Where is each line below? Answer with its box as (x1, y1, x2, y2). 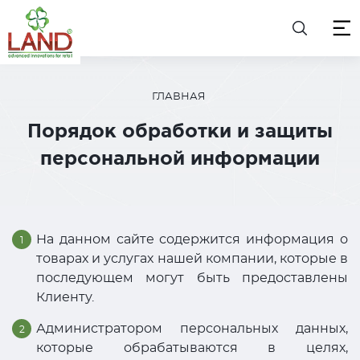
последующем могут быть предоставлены (36, 272, 348, 284)
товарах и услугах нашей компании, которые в (36, 252, 348, 265)
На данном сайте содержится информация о (36, 233, 348, 246)
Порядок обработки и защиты (27, 120, 333, 141)
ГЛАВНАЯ (152, 92, 206, 102)
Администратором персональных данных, (36, 322, 348, 335)
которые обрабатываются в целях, (36, 342, 348, 354)
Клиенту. (36, 291, 94, 304)
